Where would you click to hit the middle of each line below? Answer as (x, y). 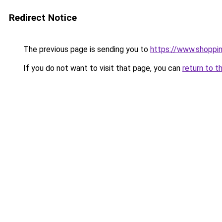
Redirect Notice (43, 18)
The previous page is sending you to (86, 49)
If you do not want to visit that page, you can (102, 68)
